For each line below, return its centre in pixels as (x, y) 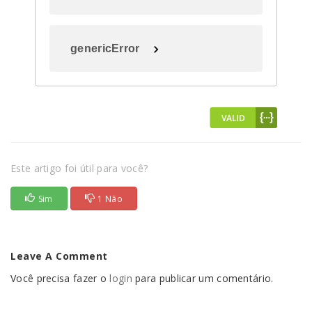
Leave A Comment (59, 256)
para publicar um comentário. (203, 278)
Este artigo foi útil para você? (79, 168)
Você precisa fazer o (60, 278)
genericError (105, 48)
